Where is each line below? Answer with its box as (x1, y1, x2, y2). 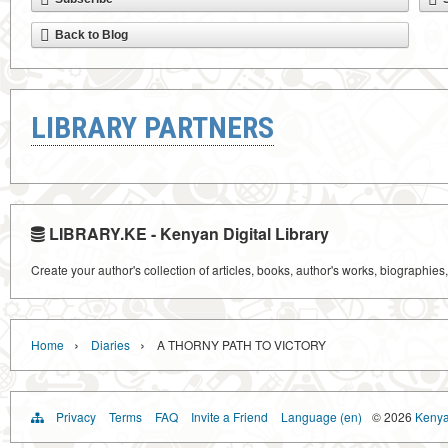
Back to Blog (55, 28, 128, 42)
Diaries (91, 336, 130, 353)
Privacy (56, 408, 96, 425)
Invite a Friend (191, 408, 268, 425)
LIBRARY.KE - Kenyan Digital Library (45, 222, 329, 245)
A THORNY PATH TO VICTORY (157, 336, 326, 353)
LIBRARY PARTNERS (31, 110, 274, 145)
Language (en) (281, 408, 362, 425)
